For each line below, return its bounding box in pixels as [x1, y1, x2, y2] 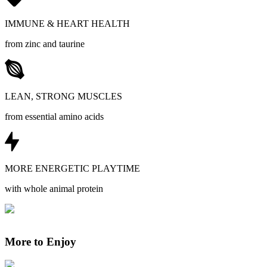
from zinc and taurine [5, 39, 85, 49]
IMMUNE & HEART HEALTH [5, 18, 130, 29]
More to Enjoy [5, 235, 76, 249]
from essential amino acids [5, 111, 104, 122]
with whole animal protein [5, 184, 103, 194]
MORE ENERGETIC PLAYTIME [5, 163, 140, 174]
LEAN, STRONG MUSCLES [5, 91, 122, 102]
